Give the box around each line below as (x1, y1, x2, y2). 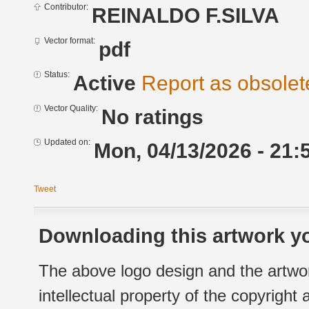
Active (73, 72, 141, 95)
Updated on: (44, 137, 90, 148)
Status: (44, 70, 70, 80)
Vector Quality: (44, 103, 98, 114)
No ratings (101, 106, 203, 129)
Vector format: (44, 36, 95, 46)
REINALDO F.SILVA (92, 4, 279, 28)
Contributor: (44, 2, 88, 12)
